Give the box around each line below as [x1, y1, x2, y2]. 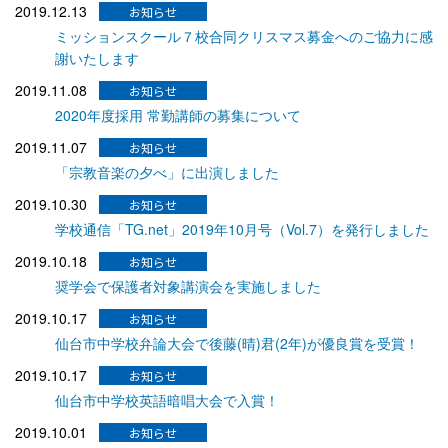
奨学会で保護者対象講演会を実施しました [55, 275, 321, 296]
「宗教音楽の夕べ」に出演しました [55, 161, 279, 182]
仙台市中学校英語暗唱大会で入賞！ [55, 389, 279, 410]
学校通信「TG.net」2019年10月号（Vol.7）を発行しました [55, 218, 429, 239]
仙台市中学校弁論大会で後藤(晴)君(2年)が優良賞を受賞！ [55, 332, 419, 353]
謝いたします [55, 47, 139, 68]
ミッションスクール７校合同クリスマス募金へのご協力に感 [55, 25, 433, 46]
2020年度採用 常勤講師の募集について [55, 104, 301, 125]
